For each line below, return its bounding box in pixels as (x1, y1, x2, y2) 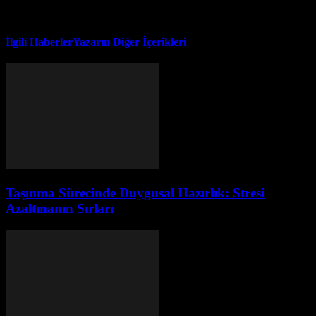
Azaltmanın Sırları (6, 201, 114, 217)
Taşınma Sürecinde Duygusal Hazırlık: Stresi (6, 186, 265, 201)
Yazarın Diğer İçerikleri (73, 36, 186, 49)
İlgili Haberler (6, 36, 73, 49)
